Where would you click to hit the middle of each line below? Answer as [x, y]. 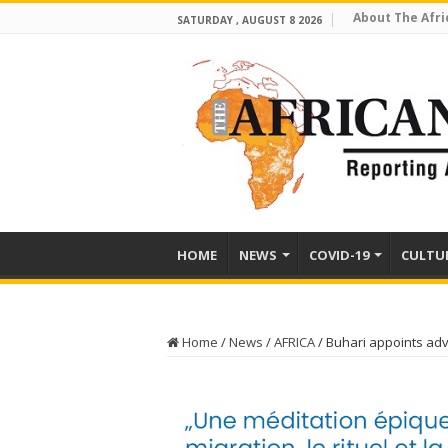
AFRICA [294, 342]
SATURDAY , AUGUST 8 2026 [249, 20]
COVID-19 [339, 255]
